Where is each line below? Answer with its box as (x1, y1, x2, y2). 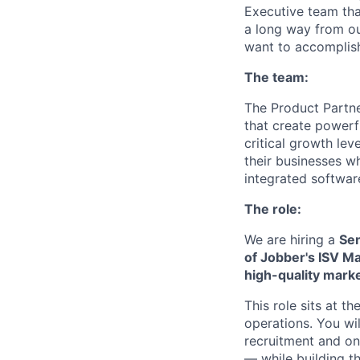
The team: (244, 69, 309, 86)
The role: (244, 201, 301, 218)
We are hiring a (244, 231, 339, 248)
